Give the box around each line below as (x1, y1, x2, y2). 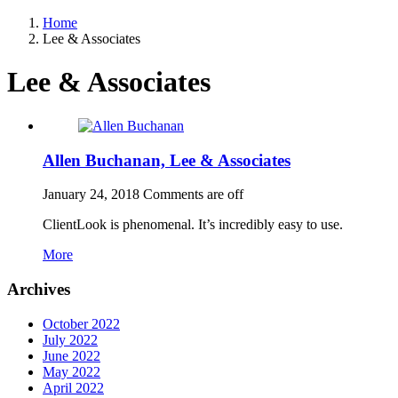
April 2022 (43, 379, 104, 395)
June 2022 (43, 347, 100, 363)
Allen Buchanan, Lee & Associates (43, 150, 291, 170)
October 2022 (43, 315, 120, 331)
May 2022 (43, 363, 100, 379)
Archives (7, 280, 70, 299)
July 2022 (43, 331, 98, 347)
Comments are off (143, 187, 243, 203)
